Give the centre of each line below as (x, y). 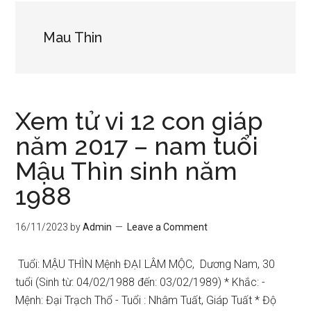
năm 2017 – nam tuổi (137, 146)
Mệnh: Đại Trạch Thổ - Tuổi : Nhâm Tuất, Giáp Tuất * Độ (146, 300)
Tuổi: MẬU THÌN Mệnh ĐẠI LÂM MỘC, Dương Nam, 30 (145, 264)
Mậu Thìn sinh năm (127, 171)
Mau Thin (73, 37)
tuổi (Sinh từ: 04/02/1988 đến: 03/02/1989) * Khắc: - (141, 282)
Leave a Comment (168, 227)
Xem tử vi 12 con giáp (140, 121)
